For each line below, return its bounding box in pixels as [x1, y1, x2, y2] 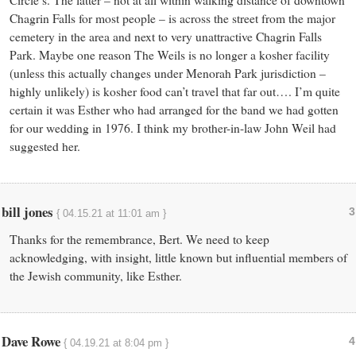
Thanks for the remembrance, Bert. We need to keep [9, 231, 269, 248]
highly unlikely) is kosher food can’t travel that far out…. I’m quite [9, 83, 340, 100]
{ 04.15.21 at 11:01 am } [56, 207, 166, 220]
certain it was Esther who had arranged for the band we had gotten [9, 102, 339, 118]
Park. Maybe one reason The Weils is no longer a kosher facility [9, 47, 330, 64]
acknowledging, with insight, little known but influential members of [9, 250, 347, 266]
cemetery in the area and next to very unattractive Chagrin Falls [9, 29, 322, 45]
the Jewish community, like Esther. [9, 268, 182, 284]
